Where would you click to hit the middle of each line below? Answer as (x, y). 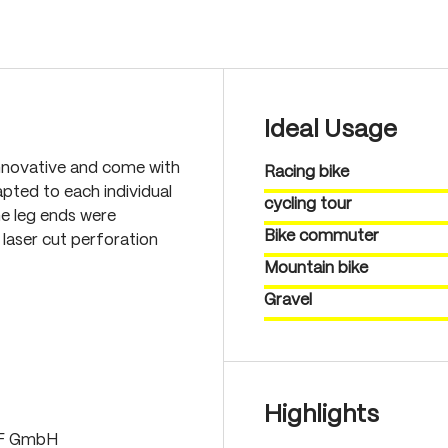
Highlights (321, 415)
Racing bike (306, 172)
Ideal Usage (330, 130)
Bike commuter (321, 236)
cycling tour (308, 204)
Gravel (288, 300)
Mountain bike (316, 268)
